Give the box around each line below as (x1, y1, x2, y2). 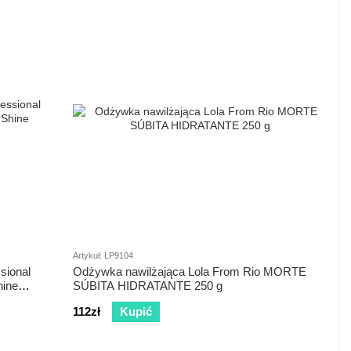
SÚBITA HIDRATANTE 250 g (73, 279, 223, 293)
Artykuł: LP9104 (73, 251, 133, 261)
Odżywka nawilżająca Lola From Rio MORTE (73, 265, 306, 279)
